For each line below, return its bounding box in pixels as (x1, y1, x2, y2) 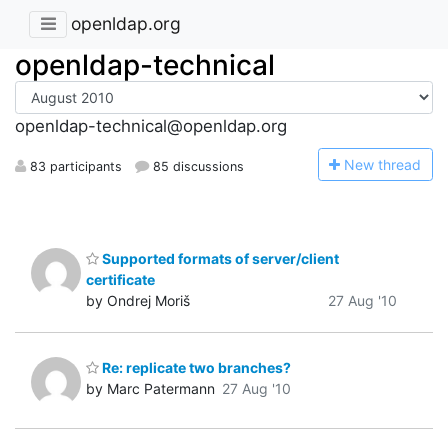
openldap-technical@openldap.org (15, 116, 287, 137)
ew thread (355, 155, 422, 173)
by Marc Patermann (86, 380, 215, 398)
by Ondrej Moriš (86, 291, 190, 309)
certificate (86, 270, 155, 288)
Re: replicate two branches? (99, 359, 291, 377)
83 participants (26, 158, 122, 174)
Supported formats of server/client (99, 249, 339, 267)
